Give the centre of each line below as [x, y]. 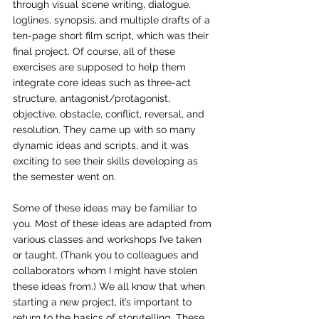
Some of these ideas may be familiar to [106, 208]
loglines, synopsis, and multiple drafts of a [113, 20]
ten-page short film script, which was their [112, 36]
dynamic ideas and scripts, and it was [102, 145]
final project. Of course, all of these [95, 51]
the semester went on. [64, 177]
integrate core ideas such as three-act [103, 83]
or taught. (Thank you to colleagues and [107, 255]
